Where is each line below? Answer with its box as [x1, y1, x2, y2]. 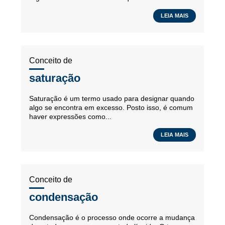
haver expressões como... [29, 113, 111, 121]
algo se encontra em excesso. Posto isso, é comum [29, 103, 193, 111]
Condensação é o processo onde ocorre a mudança [29, 213, 195, 221]
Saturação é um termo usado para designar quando [29, 94, 194, 102]
